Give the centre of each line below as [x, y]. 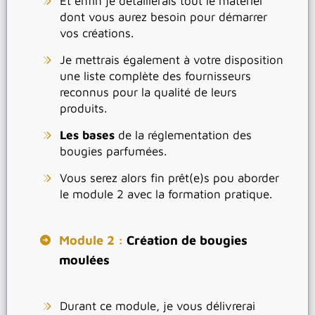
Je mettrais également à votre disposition [172, 60]
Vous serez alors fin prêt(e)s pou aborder [169, 178]
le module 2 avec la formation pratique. [166, 194]
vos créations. [97, 33]
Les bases [89, 135]
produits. [83, 109]
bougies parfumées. [113, 152]
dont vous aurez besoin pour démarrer [163, 17]
